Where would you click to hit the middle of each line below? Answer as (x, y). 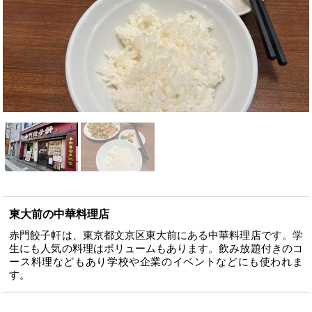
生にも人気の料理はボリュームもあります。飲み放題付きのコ (156, 249)
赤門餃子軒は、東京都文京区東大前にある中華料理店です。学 (156, 235)
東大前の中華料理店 (60, 214)
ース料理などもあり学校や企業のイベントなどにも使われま (156, 262)
